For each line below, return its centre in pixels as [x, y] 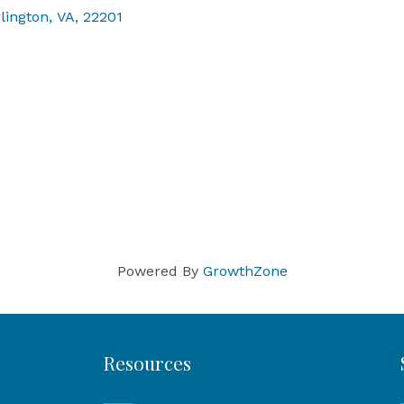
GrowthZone [245, 271]
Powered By [160, 271]
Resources [147, 363]
